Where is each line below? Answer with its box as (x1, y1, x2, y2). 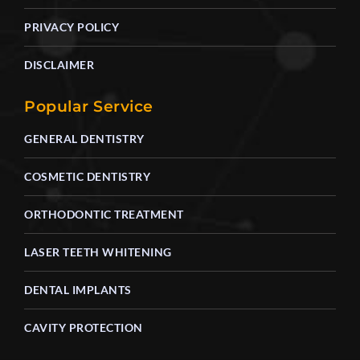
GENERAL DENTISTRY (24, 132, 145, 146)
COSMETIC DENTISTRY (24, 170, 150, 184)
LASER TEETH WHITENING (24, 245, 172, 260)
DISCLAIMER (24, 58, 94, 72)
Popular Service (24, 97, 153, 117)
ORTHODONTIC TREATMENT (24, 207, 184, 222)
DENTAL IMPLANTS (24, 283, 132, 297)
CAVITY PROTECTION (24, 321, 143, 335)
